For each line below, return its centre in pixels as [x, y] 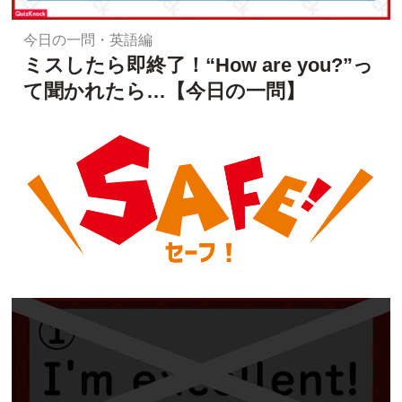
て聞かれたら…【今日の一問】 [164, 91]
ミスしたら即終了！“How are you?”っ [198, 65]
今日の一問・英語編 [87, 40]
